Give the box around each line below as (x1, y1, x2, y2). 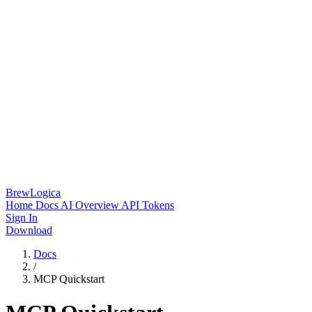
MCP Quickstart (33, 273, 104, 285)
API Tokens (121, 199, 174, 211)
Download (6, 224, 52, 236)
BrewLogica (6, 187, 61, 198)
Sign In (6, 212, 38, 224)
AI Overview (61, 199, 121, 211)
